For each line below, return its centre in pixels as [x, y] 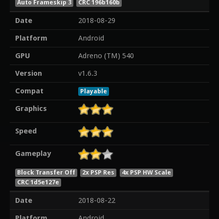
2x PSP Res [99, 172]
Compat [29, 91]
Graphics [31, 109]
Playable [93, 91]
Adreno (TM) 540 [106, 56]
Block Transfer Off [46, 172]
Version [28, 74]
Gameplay [33, 154]
